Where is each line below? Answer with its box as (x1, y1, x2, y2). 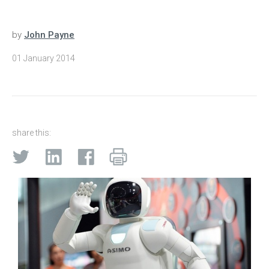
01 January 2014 (12, 53, 75, 64)
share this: (12, 128, 51, 138)
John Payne (24, 29, 74, 41)
